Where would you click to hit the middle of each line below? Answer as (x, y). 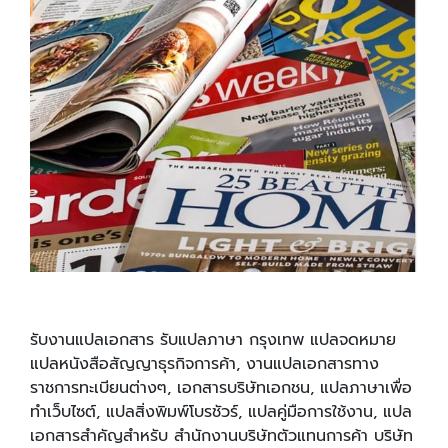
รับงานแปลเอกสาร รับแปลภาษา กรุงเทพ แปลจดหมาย (213, 340)
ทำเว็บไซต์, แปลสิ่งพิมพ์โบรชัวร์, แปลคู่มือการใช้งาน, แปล (221, 412)
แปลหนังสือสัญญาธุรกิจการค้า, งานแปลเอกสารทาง (204, 364)
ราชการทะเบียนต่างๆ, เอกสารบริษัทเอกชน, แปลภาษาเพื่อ (221, 388)
